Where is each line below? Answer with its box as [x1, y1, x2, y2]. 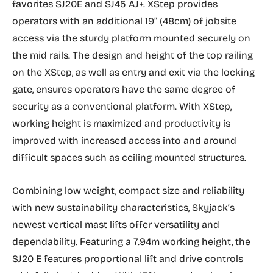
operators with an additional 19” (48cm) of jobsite [12, 15, 236, 27]
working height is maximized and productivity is [12, 118, 230, 129]
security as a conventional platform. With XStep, [12, 101, 232, 112]
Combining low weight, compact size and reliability [12, 185, 244, 196]
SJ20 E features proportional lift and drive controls [12, 253, 243, 264]
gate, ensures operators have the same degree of [12, 83, 235, 95]
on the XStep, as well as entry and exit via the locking [12, 66, 255, 78]
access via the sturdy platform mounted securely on [12, 32, 250, 44]
